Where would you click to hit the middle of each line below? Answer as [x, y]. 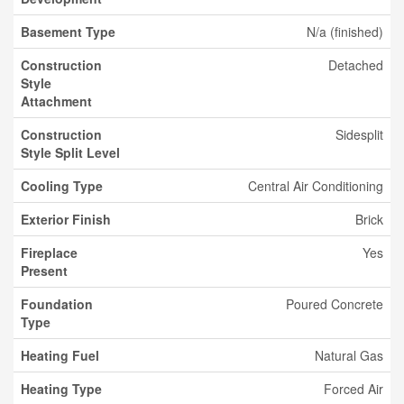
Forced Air [353, 389]
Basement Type [68, 32]
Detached [356, 65]
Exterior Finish [66, 219]
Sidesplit [359, 134]
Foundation [57, 304]
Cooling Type [62, 186]
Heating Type [61, 389]
